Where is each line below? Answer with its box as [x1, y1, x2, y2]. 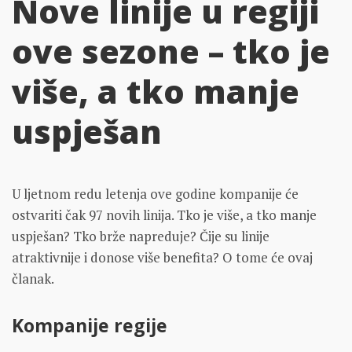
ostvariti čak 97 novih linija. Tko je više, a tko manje [12, 205, 317, 224]
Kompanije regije [12, 312, 167, 338]
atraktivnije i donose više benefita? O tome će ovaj [12, 247, 313, 266]
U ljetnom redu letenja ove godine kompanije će [12, 184, 299, 203]
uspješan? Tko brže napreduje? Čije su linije [12, 226, 269, 245]
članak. [12, 269, 54, 288]
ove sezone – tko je [12, 28, 330, 73]
